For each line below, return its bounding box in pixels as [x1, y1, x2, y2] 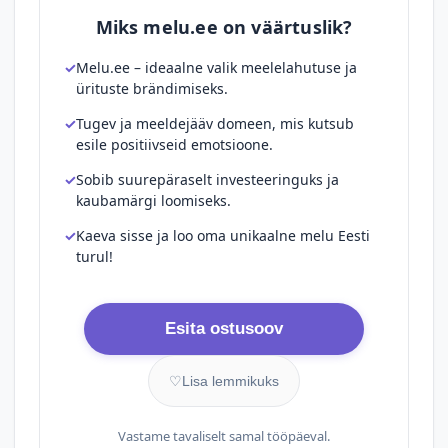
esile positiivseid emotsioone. [76, 135, 273, 154]
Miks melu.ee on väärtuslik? [95, 15, 353, 39]
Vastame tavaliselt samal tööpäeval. [118, 427, 330, 445]
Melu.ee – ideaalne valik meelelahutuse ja [76, 58, 357, 77]
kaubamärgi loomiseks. [76, 191, 231, 210]
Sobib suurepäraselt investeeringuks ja [76, 170, 339, 189]
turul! [76, 247, 113, 266]
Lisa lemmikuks [182, 373, 279, 389]
